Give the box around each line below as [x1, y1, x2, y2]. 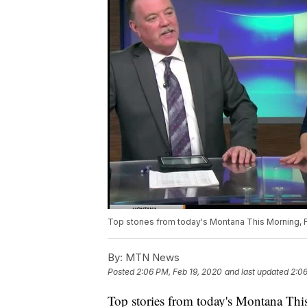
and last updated [225, 267, 288, 278]
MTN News [123, 251, 180, 265]
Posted [108, 267, 136, 278]
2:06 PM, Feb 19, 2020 [136, 267, 222, 278]
